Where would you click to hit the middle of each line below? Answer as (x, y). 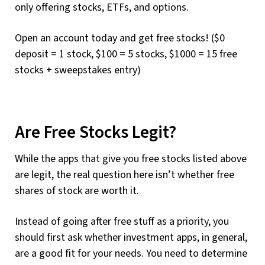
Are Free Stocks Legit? (96, 133)
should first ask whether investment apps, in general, (131, 237)
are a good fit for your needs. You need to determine (131, 253)
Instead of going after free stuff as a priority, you (122, 221)
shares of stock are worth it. (77, 190)
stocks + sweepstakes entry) (78, 70)
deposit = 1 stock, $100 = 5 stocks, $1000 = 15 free (126, 54)
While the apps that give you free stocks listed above (131, 159)
